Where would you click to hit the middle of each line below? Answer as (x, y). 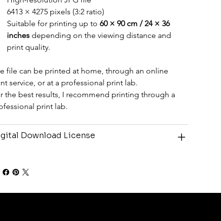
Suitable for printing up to (53, 23)
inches (18, 35)
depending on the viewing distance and (101, 35)
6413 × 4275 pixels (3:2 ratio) (55, 11)
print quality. (28, 47)
